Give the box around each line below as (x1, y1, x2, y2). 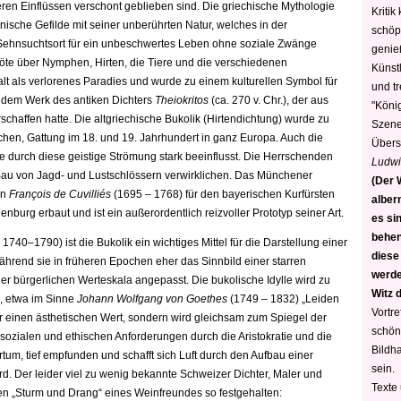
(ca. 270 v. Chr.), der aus (209, 94, 328, 107)
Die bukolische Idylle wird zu (189, 274, 330, 286)
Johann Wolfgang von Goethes (74, 293, 227, 305)
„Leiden (302, 293, 339, 305)
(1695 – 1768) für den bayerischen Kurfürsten (114, 188, 335, 200)
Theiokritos (155, 94, 209, 107)
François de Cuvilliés (9, 188, 114, 200)
